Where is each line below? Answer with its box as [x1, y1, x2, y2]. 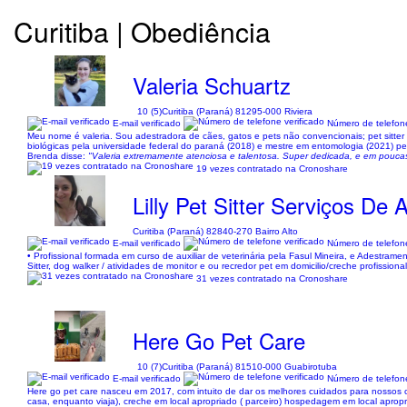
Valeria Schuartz [133, 69, 292, 101]
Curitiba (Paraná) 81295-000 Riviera [162, 106, 313, 116]
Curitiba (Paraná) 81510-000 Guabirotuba [162, 362, 338, 372]
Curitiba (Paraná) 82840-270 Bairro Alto [133, 226, 299, 236]
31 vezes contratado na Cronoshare [196, 273, 348, 283]
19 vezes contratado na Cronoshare [196, 163, 348, 174]
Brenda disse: [27, 151, 88, 161]
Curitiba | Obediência [14, 12, 271, 51]
